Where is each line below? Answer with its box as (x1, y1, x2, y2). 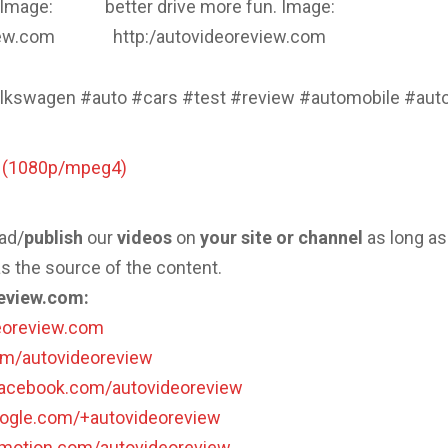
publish (24, 227, 84, 248)
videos (117, 227, 173, 248)
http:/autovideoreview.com (113, 25, 327, 47)
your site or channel (200, 227, 364, 248)
